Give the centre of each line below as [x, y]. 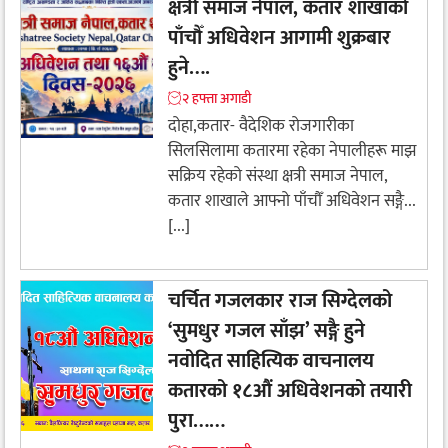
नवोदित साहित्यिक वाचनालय [271, 361]
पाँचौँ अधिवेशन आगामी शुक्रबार [279, 37]
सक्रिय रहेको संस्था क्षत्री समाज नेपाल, [277, 175]
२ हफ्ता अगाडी [216, 98]
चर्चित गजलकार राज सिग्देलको [280, 301]
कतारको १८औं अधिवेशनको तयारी [290, 391]
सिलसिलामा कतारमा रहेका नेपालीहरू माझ [292, 150]
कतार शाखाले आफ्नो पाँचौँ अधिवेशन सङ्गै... [292, 200]
